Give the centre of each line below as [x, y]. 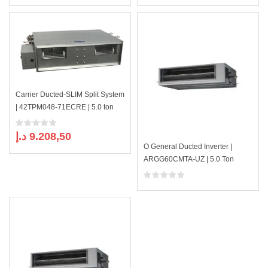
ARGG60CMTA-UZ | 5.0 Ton [189, 159]
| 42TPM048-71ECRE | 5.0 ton [65, 107]
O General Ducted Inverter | [188, 147]
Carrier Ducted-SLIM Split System [70, 95]
